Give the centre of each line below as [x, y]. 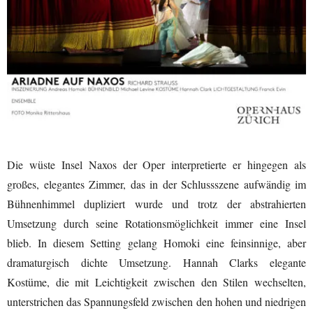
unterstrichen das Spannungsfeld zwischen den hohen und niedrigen [156, 301]
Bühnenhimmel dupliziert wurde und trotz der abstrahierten [156, 203]
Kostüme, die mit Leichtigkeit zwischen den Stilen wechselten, [156, 282]
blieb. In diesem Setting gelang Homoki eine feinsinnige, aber [156, 242]
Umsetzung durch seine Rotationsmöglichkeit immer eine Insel [156, 223]
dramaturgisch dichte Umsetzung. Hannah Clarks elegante [156, 262]
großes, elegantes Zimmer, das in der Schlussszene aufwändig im [156, 184]
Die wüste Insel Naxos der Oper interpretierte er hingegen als [156, 164]
